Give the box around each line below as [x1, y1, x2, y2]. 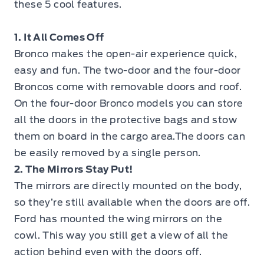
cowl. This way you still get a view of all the [14, 230, 229, 241]
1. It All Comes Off [14, 32, 104, 43]
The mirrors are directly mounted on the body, [14, 180, 242, 192]
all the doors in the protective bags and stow [14, 114, 237, 126]
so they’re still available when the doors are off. [14, 197, 250, 208]
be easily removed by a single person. [14, 147, 201, 159]
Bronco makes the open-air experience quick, [14, 48, 237, 60]
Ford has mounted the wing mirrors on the [14, 213, 222, 225]
